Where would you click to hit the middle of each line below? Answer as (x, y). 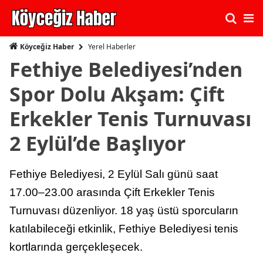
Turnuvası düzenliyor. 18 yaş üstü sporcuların (124, 210)
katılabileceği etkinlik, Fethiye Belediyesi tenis (124, 229)
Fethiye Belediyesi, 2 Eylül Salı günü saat (114, 174)
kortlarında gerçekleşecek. (76, 247)
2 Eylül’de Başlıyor (97, 143)
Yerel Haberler (112, 46)
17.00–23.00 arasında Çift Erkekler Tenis (112, 192)
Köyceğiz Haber (46, 47)
